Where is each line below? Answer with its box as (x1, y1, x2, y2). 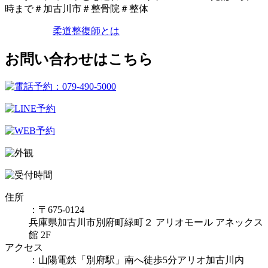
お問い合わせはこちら (5, 51, 153, 67)
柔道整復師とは (53, 26, 120, 36)
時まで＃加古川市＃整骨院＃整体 (5, 4, 148, 14)
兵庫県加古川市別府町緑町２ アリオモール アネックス (29, 217, 263, 227)
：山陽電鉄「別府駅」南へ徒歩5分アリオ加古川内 (29, 254, 244, 265)
